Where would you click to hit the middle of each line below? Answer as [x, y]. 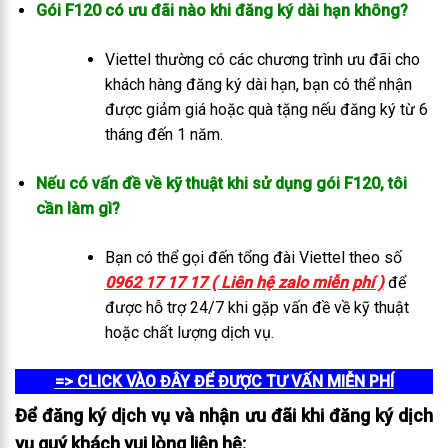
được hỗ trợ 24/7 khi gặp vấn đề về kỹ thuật [256, 308]
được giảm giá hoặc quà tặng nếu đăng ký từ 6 [266, 110]
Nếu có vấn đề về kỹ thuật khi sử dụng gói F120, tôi [221, 184]
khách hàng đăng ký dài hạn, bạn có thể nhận [258, 85]
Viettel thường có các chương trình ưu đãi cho [262, 60]
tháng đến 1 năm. [163, 135]
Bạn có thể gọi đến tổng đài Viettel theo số [253, 258]
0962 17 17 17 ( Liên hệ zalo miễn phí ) [244, 283]
